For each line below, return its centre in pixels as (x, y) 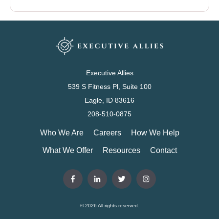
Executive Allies (109, 73)
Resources (121, 150)
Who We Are (62, 133)
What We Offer (67, 150)
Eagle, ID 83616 (109, 100)
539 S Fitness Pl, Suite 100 (109, 87)
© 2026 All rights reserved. (109, 206)
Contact (163, 150)
